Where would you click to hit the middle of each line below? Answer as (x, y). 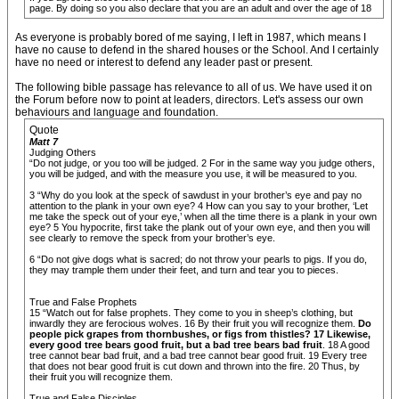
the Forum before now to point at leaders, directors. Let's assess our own (189, 100)
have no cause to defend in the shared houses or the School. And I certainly (197, 50)
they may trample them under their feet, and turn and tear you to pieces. (184, 270)
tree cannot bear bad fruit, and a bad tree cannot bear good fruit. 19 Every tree (198, 355)
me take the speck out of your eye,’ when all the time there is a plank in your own (203, 216)
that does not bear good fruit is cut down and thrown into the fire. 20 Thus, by (195, 366)
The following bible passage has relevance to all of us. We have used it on (194, 87)
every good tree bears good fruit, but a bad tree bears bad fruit (176, 345)
